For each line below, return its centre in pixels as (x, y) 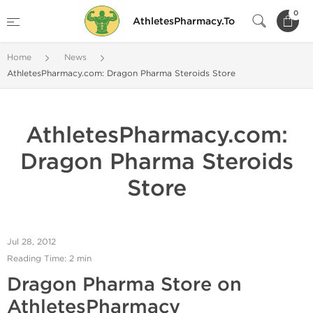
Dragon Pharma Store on (124, 285)
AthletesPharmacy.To (184, 21)
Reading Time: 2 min (49, 259)
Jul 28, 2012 (31, 242)
